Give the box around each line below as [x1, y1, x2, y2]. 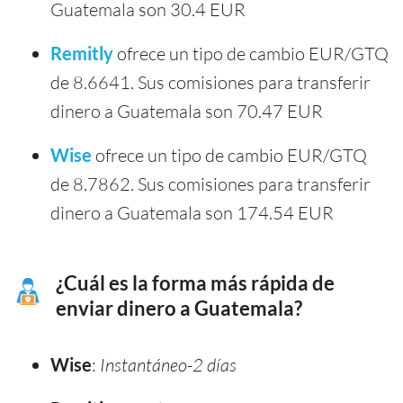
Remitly [50, 42, 113, 65]
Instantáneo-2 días [100, 354, 237, 377]
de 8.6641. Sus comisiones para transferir [50, 71, 371, 94]
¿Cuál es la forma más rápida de [56, 272, 335, 296]
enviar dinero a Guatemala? [56, 297, 302, 321]
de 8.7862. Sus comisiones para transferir [50, 173, 371, 196]
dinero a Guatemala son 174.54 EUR [50, 201, 334, 225]
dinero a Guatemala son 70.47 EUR [50, 100, 323, 123]
